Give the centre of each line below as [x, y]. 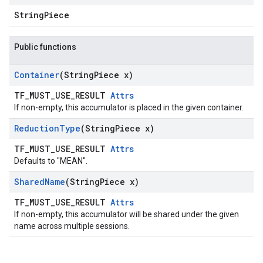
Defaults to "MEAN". [51, 161]
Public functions [45, 47]
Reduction [37, 128]
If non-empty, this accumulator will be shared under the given [127, 214]
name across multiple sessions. [72, 226]
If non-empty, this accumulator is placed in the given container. [129, 107]
